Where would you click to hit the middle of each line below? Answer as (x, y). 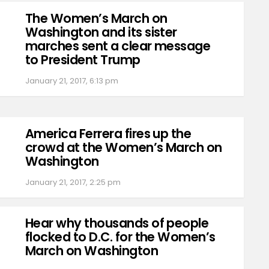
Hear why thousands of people (117, 223)
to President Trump (83, 60)
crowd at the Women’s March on (124, 148)
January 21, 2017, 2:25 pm (73, 183)
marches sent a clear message (118, 46)
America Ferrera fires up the (108, 134)
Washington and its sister (101, 32)
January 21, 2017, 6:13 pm (72, 81)
